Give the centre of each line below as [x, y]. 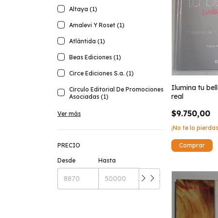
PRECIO [69, 145]
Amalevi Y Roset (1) [97, 25]
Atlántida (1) [87, 41]
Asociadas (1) [89, 97]
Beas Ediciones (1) [95, 57]
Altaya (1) [83, 9]
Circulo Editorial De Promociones [116, 90]
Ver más [69, 114]
